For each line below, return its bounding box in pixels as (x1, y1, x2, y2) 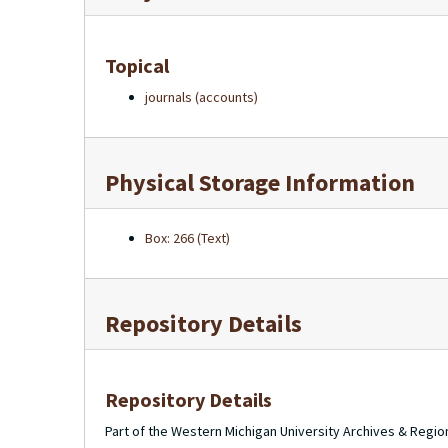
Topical (105, 53, 169, 78)
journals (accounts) (145, 88, 258, 106)
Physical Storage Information (105, 167, 415, 198)
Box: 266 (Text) (145, 229, 230, 247)
